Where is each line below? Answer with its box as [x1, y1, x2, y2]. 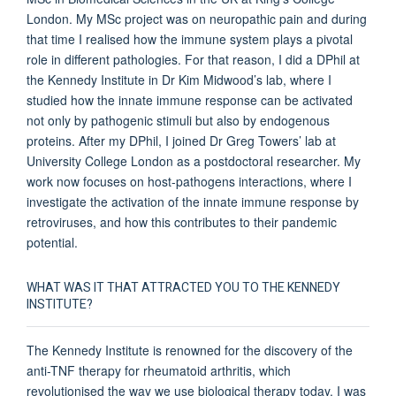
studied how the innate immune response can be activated [27, 90, 353, 109]
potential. [27, 232, 78, 251]
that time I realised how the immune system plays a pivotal [27, 29, 353, 48]
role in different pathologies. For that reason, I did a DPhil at [27, 49, 360, 68]
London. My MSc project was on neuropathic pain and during [27, 9, 367, 27]
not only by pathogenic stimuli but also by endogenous [27, 110, 330, 129]
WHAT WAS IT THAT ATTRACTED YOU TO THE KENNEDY [27, 278, 340, 297]
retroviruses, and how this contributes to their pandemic [27, 212, 337, 231]
